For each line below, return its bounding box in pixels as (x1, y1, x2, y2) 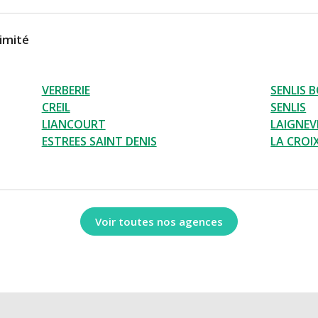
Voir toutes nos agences (95, 214, 223, 229)
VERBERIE (41, 82, 90, 99)
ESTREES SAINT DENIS (41, 133, 157, 150)
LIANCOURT (41, 116, 106, 133)
